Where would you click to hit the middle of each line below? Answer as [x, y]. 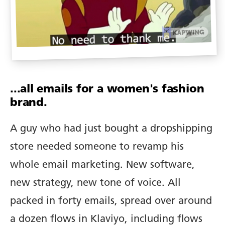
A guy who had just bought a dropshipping [111, 129]
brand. [29, 103]
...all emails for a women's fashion [107, 90]
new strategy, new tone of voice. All [95, 184]
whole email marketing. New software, [102, 165]
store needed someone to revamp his [97, 147]
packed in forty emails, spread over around [111, 202]
